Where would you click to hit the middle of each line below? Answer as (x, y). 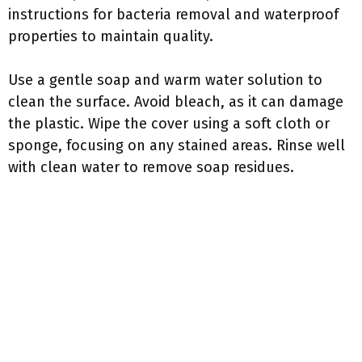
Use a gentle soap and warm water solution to (165, 80)
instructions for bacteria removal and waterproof (173, 15)
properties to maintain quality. (111, 36)
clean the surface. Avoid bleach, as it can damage (176, 102)
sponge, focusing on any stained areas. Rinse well (177, 145)
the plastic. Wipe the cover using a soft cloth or (169, 124)
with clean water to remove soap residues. (151, 167)
